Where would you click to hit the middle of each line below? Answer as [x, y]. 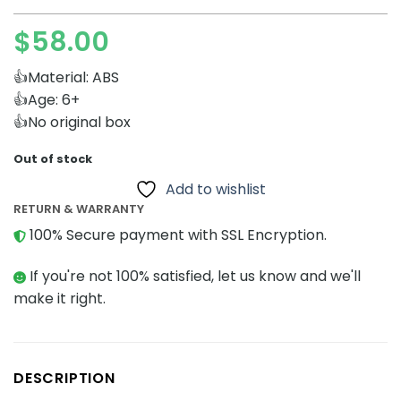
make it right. [60, 299]
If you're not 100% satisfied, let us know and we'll [193, 277]
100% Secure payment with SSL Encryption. [176, 235]
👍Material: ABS [66, 78]
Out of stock [53, 159]
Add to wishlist [216, 189]
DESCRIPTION [64, 379]
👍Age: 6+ [47, 100]
